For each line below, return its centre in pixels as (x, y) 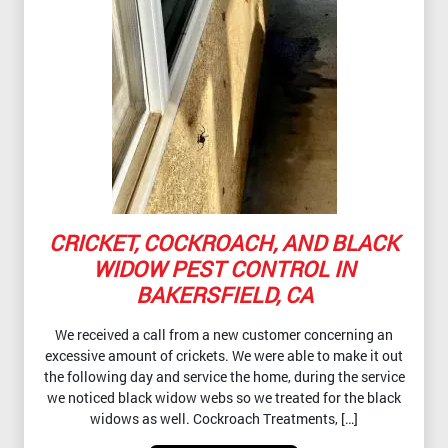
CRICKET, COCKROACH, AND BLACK (224, 243)
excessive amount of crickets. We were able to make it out (224, 356)
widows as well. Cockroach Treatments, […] (224, 419)
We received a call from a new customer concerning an (224, 335)
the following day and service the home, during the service (224, 377)
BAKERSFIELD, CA (224, 295)
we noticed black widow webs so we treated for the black (224, 398)
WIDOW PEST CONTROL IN (224, 269)
